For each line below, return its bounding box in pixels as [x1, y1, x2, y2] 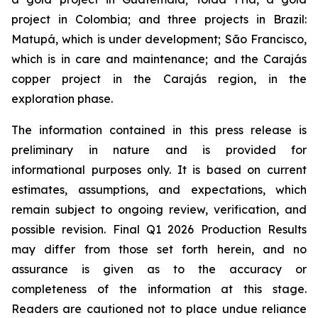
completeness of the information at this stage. [11, 282, 307, 297]
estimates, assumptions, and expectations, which [11, 182, 307, 197]
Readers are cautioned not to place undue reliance [11, 302, 307, 317]
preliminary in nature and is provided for [11, 143, 307, 158]
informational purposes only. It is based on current [11, 163, 307, 177]
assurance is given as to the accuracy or [11, 262, 307, 277]
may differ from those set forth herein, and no [11, 242, 307, 257]
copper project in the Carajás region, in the [11, 72, 307, 87]
